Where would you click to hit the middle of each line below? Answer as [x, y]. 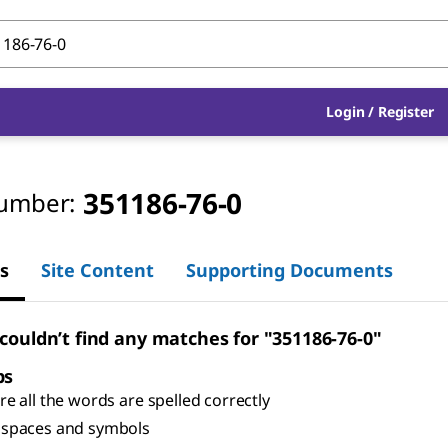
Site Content [97, 269]
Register [405, 111]
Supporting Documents [289, 269]
